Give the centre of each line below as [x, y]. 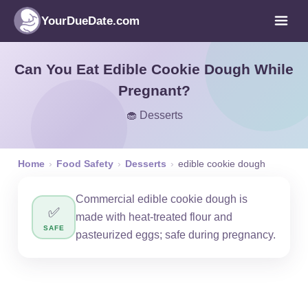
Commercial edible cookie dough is [162, 199]
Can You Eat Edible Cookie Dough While [154, 69]
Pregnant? [154, 90]
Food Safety [85, 164]
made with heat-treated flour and [154, 217]
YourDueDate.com [90, 21]
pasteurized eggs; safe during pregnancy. [176, 235]
